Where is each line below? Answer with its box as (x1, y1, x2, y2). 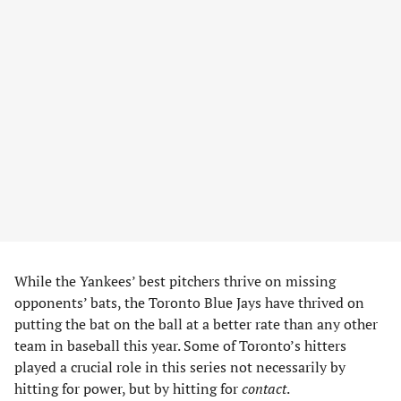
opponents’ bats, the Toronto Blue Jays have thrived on (14, 293, 364, 313)
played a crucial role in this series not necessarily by (14, 357, 346, 378)
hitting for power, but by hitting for (14, 379, 242, 399)
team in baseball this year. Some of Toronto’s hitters (14, 336, 346, 356)
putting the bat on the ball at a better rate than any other (14, 314, 378, 335)
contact (242, 379, 286, 399)
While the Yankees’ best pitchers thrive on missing (14, 271, 336, 292)
